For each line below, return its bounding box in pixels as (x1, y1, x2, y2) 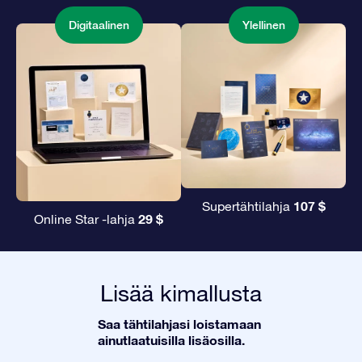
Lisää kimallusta (100, 280, 262, 307)
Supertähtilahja (201, 199, 293, 214)
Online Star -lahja (34, 212, 138, 227)
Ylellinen (242, 19, 285, 32)
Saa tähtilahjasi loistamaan (98, 316, 261, 332)
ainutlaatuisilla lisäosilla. (98, 332, 245, 348)
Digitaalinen (68, 19, 129, 32)
